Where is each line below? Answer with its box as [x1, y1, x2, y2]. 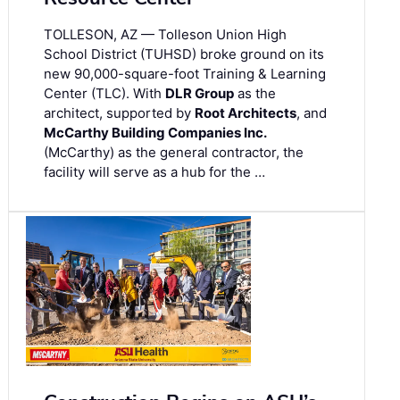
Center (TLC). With [44, 84, 165, 102]
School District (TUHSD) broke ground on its [44, 45, 324, 62]
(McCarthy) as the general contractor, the [44, 143, 304, 161]
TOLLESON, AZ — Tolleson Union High [44, 25, 287, 43]
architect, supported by [44, 104, 195, 121]
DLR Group [165, 84, 234, 102]
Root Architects [195, 104, 296, 121]
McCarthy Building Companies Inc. [44, 123, 267, 141]
